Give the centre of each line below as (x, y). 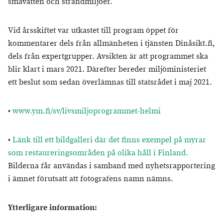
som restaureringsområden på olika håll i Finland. (98, 153)
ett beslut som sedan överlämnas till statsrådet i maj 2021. (110, 82)
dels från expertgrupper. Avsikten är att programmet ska (108, 56)
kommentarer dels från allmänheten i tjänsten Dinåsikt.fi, (111, 44)
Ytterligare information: (53, 208)
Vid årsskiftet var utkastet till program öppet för (93, 31)
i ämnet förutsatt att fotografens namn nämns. (91, 179)
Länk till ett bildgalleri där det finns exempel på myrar (109, 140)
